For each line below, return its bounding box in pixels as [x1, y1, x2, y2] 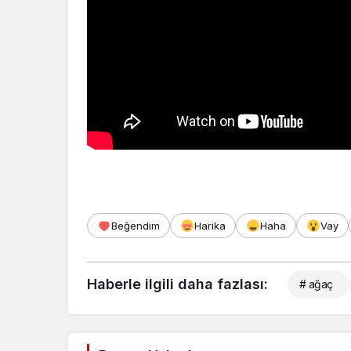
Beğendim [111, 219, 160, 232]
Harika [194, 219, 226, 232]
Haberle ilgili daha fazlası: [87, 275, 268, 292]
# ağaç [299, 277, 333, 291]
